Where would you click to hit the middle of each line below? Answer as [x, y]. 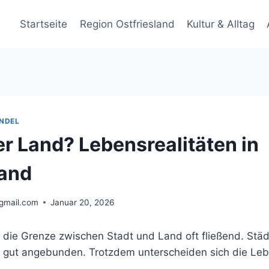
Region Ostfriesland [127, 24]
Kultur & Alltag [220, 24]
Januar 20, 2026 [83, 202]
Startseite [44, 24]
